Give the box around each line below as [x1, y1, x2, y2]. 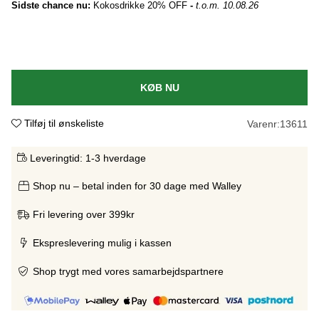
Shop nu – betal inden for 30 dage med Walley [33, 179, 241, 192]
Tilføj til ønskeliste [24, 117, 104, 129]
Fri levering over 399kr [33, 208, 135, 220]
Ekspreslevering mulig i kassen [33, 236, 172, 249]
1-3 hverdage [85, 152, 146, 164]
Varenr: [247, 117, 280, 130]
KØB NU [140, 81, 179, 93]
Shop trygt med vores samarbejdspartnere [33, 265, 224, 277]
